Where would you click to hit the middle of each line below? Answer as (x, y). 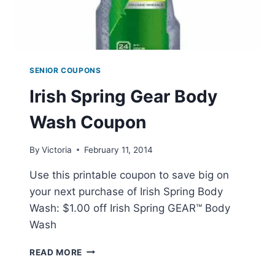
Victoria (57, 149)
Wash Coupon (88, 122)
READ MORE (56, 252)
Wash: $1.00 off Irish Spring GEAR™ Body (130, 208)
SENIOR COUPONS (65, 71)
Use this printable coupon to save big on (129, 175)
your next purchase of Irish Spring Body (126, 191)
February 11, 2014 (119, 149)
